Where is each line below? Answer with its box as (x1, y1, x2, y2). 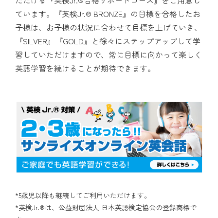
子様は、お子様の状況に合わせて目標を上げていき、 (15, 21, 202, 33)
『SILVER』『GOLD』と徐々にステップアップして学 (15, 35, 201, 47)
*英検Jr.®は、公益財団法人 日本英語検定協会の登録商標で (15, 202, 197, 212)
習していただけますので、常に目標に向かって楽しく (15, 48, 202, 60)
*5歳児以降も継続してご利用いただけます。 (15, 190, 151, 200)
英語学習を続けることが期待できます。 (15, 62, 156, 74)
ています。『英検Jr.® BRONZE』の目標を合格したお (15, 7, 201, 19)
